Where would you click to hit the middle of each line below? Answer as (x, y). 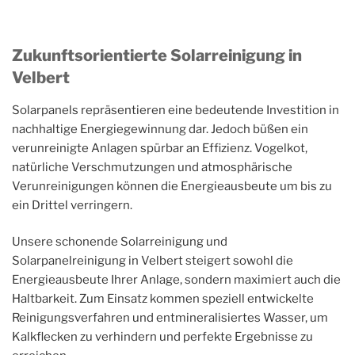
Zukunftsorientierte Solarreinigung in (157, 55)
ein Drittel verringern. (72, 205)
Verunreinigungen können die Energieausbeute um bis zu (172, 186)
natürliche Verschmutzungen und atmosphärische (152, 167)
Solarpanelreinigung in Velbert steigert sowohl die (153, 261)
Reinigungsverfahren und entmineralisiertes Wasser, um (170, 318)
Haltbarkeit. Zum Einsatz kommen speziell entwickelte (163, 299)
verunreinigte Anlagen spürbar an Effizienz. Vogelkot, (160, 148)
